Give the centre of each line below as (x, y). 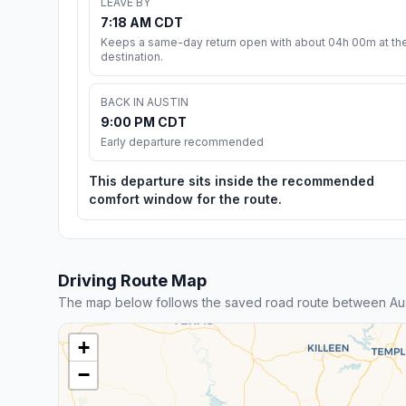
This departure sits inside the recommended (232, 180)
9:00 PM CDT (144, 121)
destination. (132, 56)
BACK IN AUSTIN (145, 101)
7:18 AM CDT (142, 22)
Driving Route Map (132, 280)
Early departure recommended (182, 141)
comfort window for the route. (185, 198)
